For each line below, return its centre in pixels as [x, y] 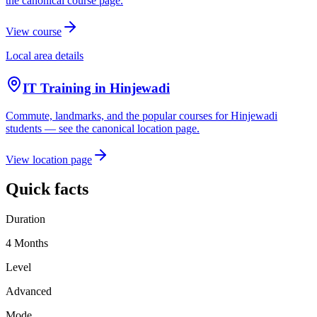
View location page [49, 159]
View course [34, 32]
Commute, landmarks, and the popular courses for [117, 115]
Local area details [45, 56]
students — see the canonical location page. [103, 128]
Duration [25, 219]
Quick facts [47, 189]
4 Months [27, 243]
